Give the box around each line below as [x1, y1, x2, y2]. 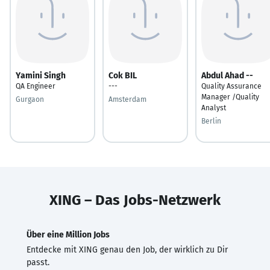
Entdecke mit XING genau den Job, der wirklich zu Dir [27, 244, 228, 255]
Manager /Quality [201, 92, 259, 101]
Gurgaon [16, 95, 44, 104]
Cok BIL [108, 70, 137, 81]
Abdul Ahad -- [201, 70, 253, 81]
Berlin [201, 116, 221, 125]
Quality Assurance [201, 81, 262, 90]
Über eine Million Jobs [27, 229, 110, 240]
